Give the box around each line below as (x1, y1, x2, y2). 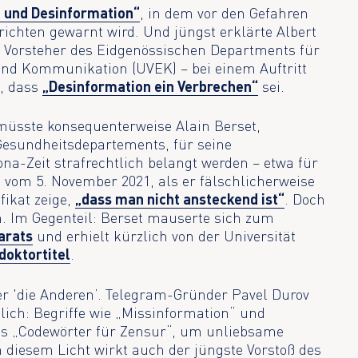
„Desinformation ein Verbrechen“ (42, 77, 259, 95)
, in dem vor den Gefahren (140, 3, 309, 22)
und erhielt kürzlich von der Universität (33, 227, 296, 245)
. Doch (284, 190, 326, 209)
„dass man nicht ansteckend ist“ (75, 190, 285, 209)
